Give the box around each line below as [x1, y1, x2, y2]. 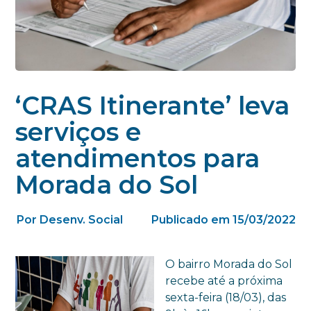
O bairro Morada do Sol [165, 257, 293, 271]
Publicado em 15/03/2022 [151, 212, 296, 226]
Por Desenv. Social [17, 212, 124, 226]
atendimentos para [15, 142, 260, 174]
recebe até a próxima [165, 274, 283, 287]
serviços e [15, 116, 142, 147]
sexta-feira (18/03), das [165, 290, 287, 304]
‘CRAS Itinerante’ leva [15, 90, 290, 121]
